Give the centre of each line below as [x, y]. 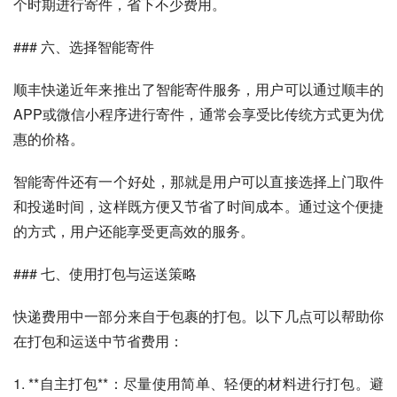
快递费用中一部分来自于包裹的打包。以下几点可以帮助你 [198, 316]
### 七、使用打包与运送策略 [105, 273]
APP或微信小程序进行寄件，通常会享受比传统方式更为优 [198, 114]
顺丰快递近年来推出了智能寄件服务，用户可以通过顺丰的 [198, 89]
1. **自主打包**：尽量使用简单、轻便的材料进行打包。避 [198, 383]
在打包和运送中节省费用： [98, 341]
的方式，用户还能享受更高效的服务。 [134, 231]
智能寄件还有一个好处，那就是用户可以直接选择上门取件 [198, 181]
